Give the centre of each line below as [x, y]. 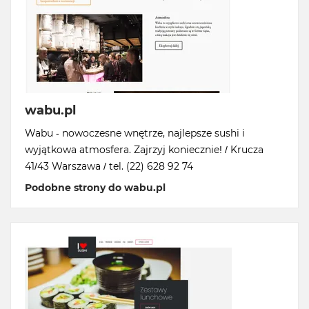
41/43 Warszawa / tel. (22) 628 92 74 [109, 166]
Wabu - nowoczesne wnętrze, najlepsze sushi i [135, 133]
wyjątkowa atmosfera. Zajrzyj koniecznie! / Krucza [144, 150]
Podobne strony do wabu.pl [95, 188]
